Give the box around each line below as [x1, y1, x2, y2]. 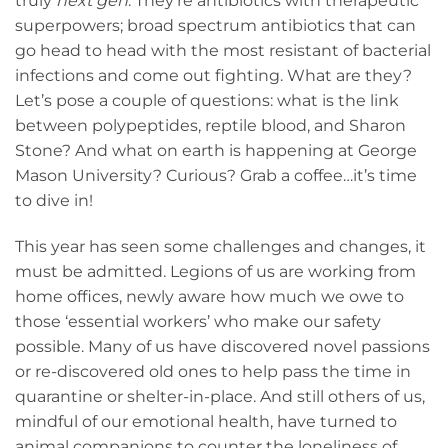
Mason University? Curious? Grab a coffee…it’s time [15, 166, 417, 186]
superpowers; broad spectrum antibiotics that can [15, 16, 416, 36]
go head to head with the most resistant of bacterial [15, 41, 431, 61]
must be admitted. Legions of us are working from [15, 262, 416, 281]
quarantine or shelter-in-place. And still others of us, [15, 387, 425, 406]
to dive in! [15, 191, 93, 211]
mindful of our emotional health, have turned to [15, 412, 397, 431]
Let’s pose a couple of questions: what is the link [15, 91, 399, 111]
